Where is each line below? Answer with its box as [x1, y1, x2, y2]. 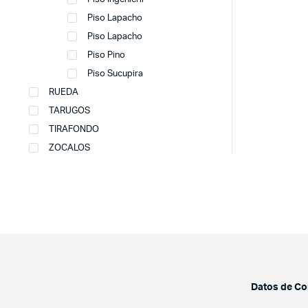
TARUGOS [49, 107, 90, 115]
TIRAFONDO [49, 125, 99, 134]
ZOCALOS [49, 144, 90, 153]
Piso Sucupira [87, 69, 143, 78]
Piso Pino [87, 51, 125, 60]
